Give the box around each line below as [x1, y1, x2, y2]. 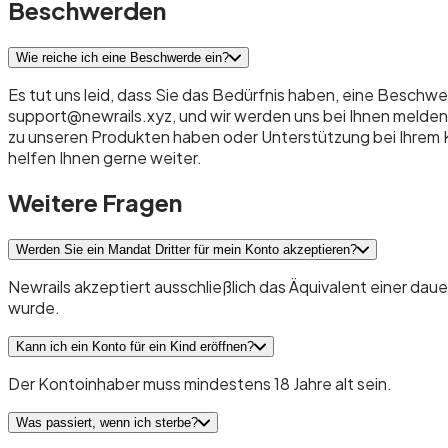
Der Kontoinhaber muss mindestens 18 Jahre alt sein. [8, 373, 392, 395]
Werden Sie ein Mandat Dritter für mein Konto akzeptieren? [16, 242, 357, 258]
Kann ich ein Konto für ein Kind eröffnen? [16, 339, 254, 355]
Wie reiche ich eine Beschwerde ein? [16, 49, 229, 65]
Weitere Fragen [8, 187, 182, 218]
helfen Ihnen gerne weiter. [8, 146, 202, 168]
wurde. [8, 297, 60, 319]
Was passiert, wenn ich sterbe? [16, 415, 198, 431]
